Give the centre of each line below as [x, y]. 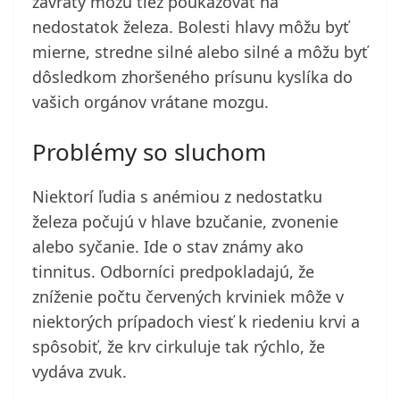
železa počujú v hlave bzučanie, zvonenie [185, 222]
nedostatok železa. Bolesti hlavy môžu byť [191, 27]
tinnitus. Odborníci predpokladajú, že [173, 272]
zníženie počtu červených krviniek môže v [188, 297]
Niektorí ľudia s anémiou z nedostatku [177, 197]
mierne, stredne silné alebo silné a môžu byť [200, 52]
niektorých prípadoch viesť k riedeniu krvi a [196, 322]
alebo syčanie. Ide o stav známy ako [168, 247]
